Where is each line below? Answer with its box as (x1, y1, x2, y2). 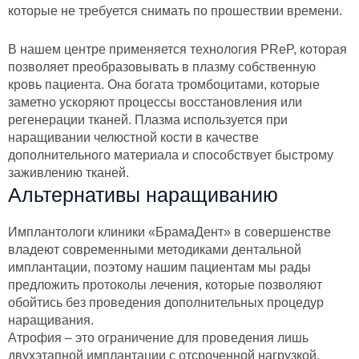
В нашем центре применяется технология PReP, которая (8, 42, 347, 56)
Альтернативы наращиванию (8, 183, 278, 206)
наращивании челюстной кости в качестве (8, 130, 259, 144)
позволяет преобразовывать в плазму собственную (8, 59, 316, 74)
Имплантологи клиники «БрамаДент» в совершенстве (8, 224, 331, 239)
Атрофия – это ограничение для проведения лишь (8, 330, 309, 345)
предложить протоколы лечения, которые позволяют (8, 277, 322, 292)
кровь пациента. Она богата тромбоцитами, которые (8, 77, 320, 91)
